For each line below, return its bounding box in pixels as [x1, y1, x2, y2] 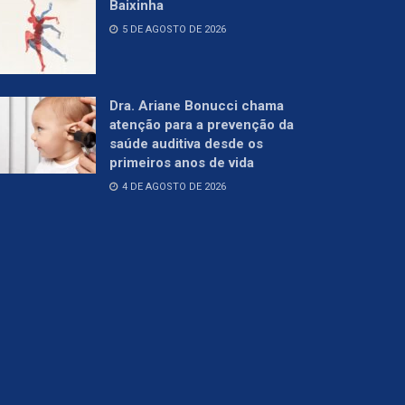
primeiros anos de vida [109, 154, 254, 171]
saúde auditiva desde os [109, 135, 263, 152]
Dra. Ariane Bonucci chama [109, 97, 284, 114]
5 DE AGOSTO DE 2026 [119, 23, 226, 35]
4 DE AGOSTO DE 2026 [119, 180, 226, 193]
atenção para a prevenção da [109, 116, 294, 133]
